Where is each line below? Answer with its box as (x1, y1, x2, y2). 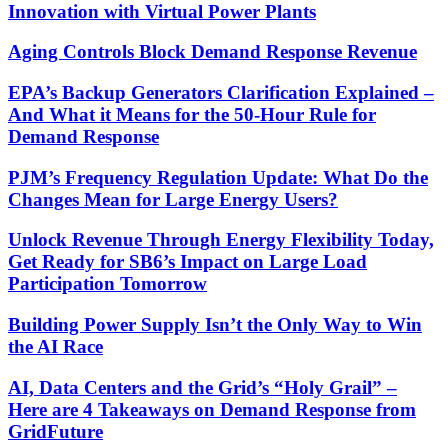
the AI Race (8, 336, 103, 358)
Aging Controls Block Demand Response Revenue (8, 41, 417, 63)
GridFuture (8, 420, 103, 442)
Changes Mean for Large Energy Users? (8, 188, 338, 210)
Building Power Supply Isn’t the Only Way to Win (8, 314, 422, 336)
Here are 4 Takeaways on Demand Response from (8, 398, 416, 420)
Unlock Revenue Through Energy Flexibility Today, (8, 229, 434, 251)
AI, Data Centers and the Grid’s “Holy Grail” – (8, 376, 397, 398)
